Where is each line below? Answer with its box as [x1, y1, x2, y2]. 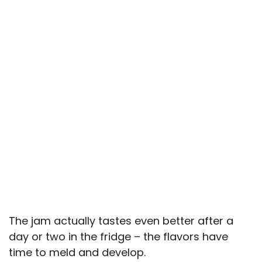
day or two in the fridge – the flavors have [9, 229, 228, 244]
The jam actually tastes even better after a [9, 213, 233, 228]
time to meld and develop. [9, 244, 146, 260]
